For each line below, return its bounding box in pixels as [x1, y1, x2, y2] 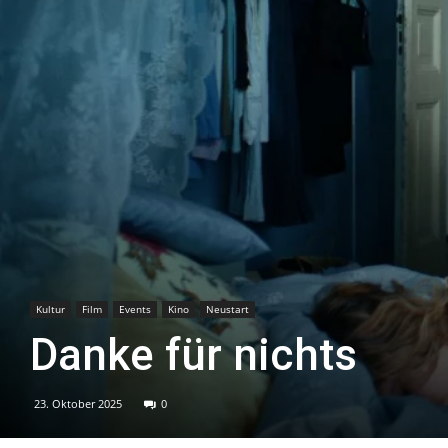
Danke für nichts [30, 329, 357, 382]
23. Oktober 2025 [34, 396, 122, 412]
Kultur [36, 302, 65, 317]
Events [119, 302, 151, 317]
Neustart [206, 302, 249, 317]
